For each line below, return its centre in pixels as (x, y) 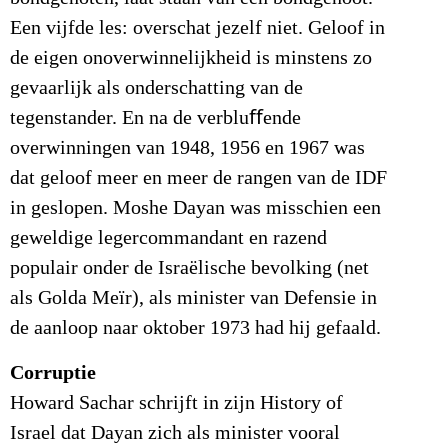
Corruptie (53, 372)
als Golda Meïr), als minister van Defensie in (193, 298)
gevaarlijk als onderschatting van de (156, 88)
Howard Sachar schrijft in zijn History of (176, 402)
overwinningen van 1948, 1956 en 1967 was (187, 148)
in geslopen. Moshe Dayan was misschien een (195, 208)
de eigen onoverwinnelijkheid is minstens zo (191, 58)
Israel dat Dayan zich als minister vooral (175, 432)
